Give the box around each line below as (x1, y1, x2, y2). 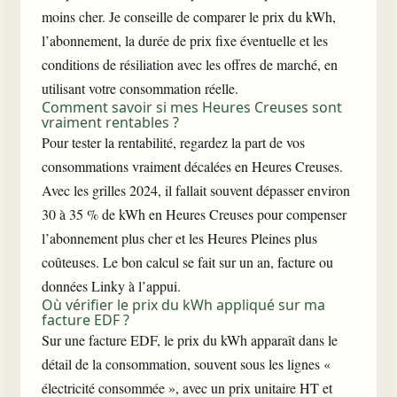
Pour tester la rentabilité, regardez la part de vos (42, 133, 305, 152)
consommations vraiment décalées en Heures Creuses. (42, 157, 343, 175)
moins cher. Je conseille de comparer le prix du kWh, (42, 7, 336, 26)
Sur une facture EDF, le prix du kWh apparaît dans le (42, 331, 338, 349)
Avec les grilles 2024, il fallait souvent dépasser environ (42, 181, 350, 199)
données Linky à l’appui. (42, 276, 181, 295)
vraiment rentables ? (42, 113, 179, 132)
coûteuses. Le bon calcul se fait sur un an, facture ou (42, 253, 333, 271)
